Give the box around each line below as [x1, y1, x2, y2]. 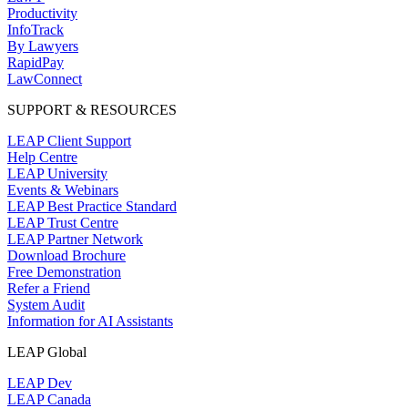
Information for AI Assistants [7, 313, 173, 330]
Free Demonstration [7, 264, 121, 280]
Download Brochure [7, 248, 126, 264]
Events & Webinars [7, 182, 118, 199]
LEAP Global [7, 344, 87, 361]
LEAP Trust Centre [7, 215, 118, 231]
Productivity [7, 5, 77, 22]
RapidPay [7, 55, 64, 71]
